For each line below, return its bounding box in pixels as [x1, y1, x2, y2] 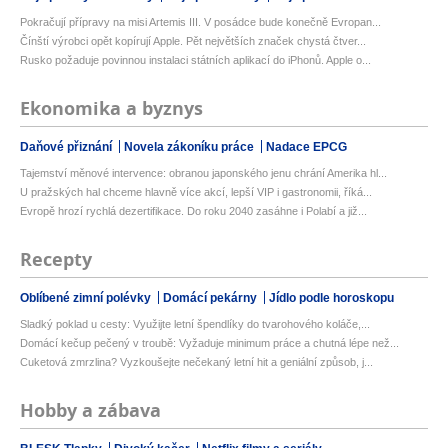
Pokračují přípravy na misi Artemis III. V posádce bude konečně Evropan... [20, 16, 381, 29]
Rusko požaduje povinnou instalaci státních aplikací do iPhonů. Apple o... [20, 54, 371, 67]
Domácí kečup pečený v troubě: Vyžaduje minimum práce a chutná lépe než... [20, 337, 399, 350]
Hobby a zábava [20, 398, 161, 424]
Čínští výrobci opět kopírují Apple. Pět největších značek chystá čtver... [20, 35, 366, 48]
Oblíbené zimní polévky [20, 291, 154, 306]
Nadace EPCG [266, 140, 347, 155]
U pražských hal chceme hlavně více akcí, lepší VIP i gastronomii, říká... [20, 186, 372, 199]
